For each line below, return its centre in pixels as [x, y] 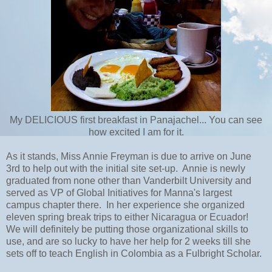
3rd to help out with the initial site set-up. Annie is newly [126, 168]
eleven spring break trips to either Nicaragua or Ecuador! [128, 217]
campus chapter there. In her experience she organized [125, 205]
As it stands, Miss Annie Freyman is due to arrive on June [129, 156]
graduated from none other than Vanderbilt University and [129, 180]
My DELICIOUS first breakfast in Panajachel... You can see [136, 120]
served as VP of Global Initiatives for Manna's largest [119, 192]
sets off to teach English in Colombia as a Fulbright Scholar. [134, 253]
